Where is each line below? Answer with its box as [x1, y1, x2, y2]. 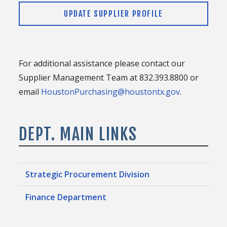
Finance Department [25, 191, 107, 203]
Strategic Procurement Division [25, 168, 150, 180]
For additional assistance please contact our [19, 57, 185, 69]
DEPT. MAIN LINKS [19, 124, 138, 144]
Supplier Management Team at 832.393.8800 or [19, 71, 199, 83]
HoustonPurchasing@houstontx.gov [41, 86, 180, 97]
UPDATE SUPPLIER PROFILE [64, 8, 163, 19]
